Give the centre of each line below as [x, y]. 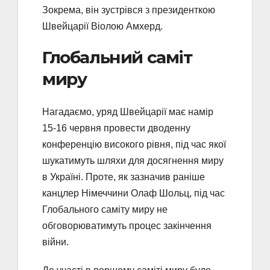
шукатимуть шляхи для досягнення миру [133, 160]
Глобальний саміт [117, 58]
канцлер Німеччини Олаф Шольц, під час [133, 193]
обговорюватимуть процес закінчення [127, 225]
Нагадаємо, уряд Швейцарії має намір [128, 111]
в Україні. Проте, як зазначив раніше [124, 177]
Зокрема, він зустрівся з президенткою [129, 10]
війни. [55, 242]
